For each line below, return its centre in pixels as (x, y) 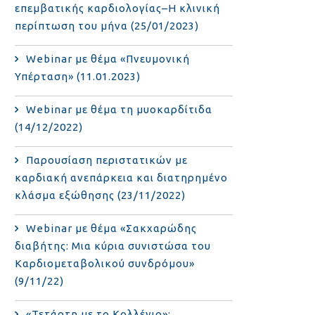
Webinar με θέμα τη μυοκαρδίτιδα (120, 109)
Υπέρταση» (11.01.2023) (78, 76)
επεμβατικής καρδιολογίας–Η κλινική (118, 8)
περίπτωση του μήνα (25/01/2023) (107, 26)
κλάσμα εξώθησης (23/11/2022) (101, 195)
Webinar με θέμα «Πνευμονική (108, 59)
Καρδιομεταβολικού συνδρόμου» (105, 263)
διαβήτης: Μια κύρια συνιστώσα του (113, 246)
